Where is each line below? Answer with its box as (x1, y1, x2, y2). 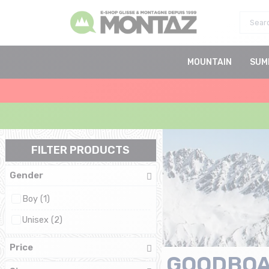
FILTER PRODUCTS (31, 143, 130, 157)
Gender (10, 169, 43, 181)
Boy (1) (22, 193, 50, 204)
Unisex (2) (22, 214, 62, 225)
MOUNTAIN (187, 57, 232, 67)
